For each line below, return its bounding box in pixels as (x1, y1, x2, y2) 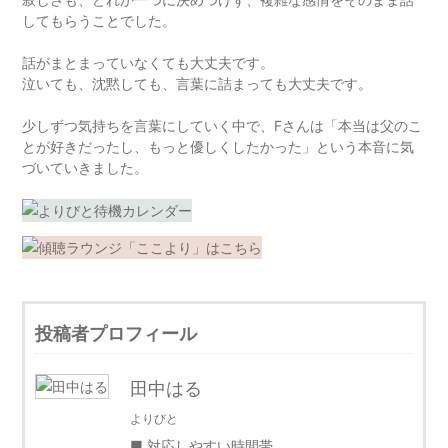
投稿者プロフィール (35, 323, 198, 345)
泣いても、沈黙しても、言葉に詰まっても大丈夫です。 (22, 75, 373, 93)
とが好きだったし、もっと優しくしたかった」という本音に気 (22, 138, 415, 156)
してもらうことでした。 (22, 12, 177, 30)
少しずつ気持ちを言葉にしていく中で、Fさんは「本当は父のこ (22, 117, 423, 135)
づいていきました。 (22, 159, 149, 177)
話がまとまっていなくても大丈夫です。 (22, 54, 275, 72)
